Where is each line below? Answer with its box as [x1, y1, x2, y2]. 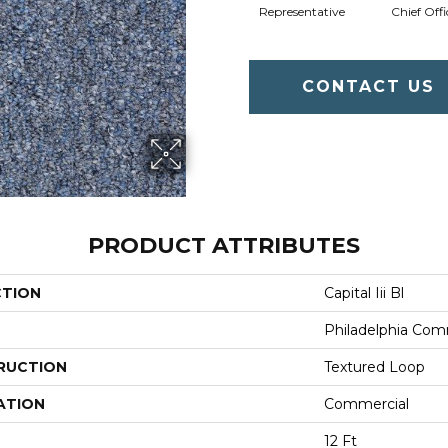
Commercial [324, 395, 409, 413]
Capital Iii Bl [324, 284, 404, 302]
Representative [258, 3, 345, 19]
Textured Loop [324, 358, 425, 376]
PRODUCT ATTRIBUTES [88, 232, 360, 259]
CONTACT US [302, 76, 436, 96]
